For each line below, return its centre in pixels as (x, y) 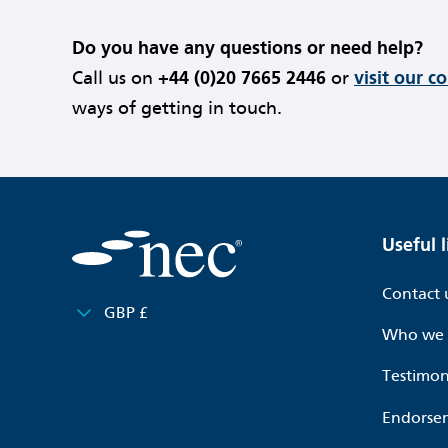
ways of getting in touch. (177, 107)
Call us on (115, 77)
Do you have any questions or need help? (247, 47)
